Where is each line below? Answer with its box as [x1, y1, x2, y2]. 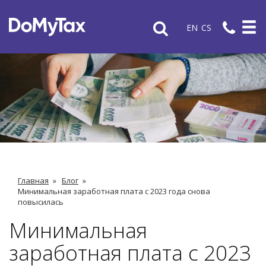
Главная [18, 175, 49, 186]
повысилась [18, 197, 64, 207]
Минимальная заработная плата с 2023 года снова [18, 186, 210, 197]
